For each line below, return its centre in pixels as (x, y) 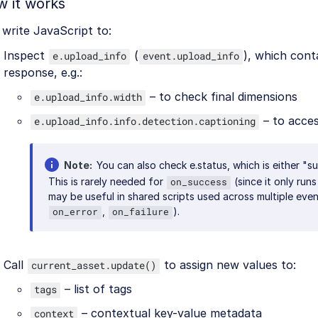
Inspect (26, 55)
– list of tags (97, 289)
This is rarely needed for (107, 181)
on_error (75, 211)
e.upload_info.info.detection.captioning (145, 121)
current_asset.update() (94, 265)
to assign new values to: (228, 264)
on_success (199, 181)
